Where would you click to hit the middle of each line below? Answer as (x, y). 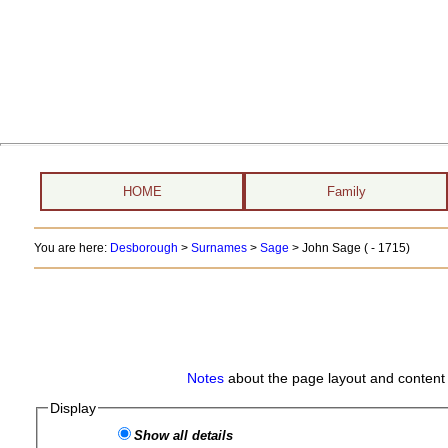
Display (73, 408)
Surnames (218, 248)
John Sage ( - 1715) (355, 248)
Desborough (143, 248)
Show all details (184, 435)
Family (346, 191)
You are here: (71, 248)
